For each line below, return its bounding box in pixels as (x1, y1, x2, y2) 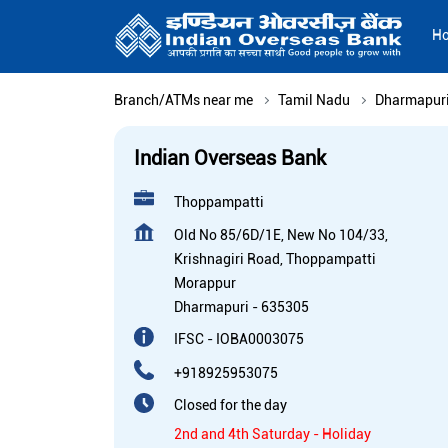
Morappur (174, 275, 236, 292)
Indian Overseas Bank (134, 146, 326, 171)
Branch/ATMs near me (114, 92, 253, 109)
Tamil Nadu (278, 92, 350, 109)
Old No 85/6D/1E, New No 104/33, (174, 227, 388, 244)
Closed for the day (174, 397, 287, 414)
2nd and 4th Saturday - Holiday (174, 426, 371, 443)
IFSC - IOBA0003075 (174, 331, 304, 348)
